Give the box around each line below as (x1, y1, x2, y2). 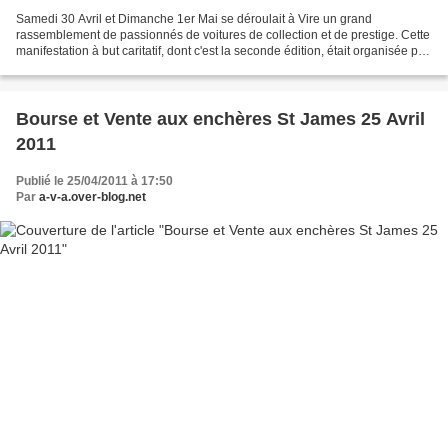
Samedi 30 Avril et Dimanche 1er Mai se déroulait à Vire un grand (16, 11, 372, 26)
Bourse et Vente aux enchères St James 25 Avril (16, 108, 425, 129)
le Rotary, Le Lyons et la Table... (16, 59, 188, 74)
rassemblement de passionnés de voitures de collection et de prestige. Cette (16, 27, 430, 42)
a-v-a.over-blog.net (39, 189, 146, 204)
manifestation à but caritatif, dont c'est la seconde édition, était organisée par (16, 43, 429, 58)
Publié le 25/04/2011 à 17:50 (16, 173, 173, 188)
